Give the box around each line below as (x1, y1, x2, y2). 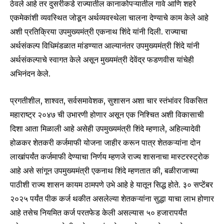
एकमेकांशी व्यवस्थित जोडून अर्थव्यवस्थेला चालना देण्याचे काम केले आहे (10, 12, 208, 23)
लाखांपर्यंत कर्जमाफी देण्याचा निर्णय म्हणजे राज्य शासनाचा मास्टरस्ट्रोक (10, 151, 209, 162)
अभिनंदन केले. (10, 68, 50, 79)
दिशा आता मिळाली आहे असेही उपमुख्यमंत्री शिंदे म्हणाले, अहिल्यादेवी (10, 123, 200, 134)
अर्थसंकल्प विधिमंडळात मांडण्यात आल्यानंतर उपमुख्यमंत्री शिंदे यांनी (10, 40, 199, 51)
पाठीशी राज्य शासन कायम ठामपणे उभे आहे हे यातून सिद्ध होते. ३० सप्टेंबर (10, 179, 213, 190)
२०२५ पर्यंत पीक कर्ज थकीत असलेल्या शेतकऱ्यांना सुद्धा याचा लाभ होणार (10, 193, 214, 204)
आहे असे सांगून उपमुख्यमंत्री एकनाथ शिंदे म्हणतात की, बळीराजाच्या (10, 165, 198, 176)
